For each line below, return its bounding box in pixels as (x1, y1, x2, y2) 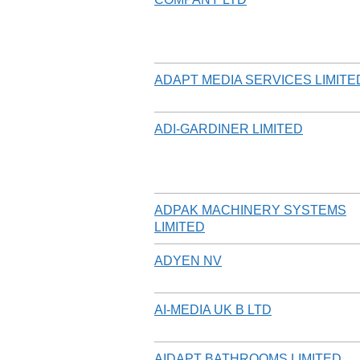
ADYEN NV (154, 253, 222, 268)
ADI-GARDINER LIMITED (154, 121, 303, 136)
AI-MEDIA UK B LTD (154, 302, 272, 317)
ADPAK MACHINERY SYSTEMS (154, 202, 346, 217)
